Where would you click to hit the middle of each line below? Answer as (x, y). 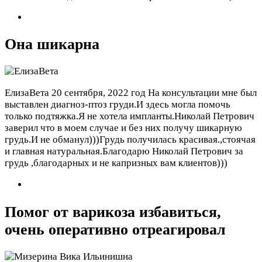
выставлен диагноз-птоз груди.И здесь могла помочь (118, 105)
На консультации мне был (202, 93)
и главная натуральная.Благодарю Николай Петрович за (124, 151)
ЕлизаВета (27, 93)
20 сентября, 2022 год (99, 93)
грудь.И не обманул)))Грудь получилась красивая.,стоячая (130, 140)
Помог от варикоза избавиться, (113, 212)
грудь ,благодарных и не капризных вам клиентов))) (116, 163)
